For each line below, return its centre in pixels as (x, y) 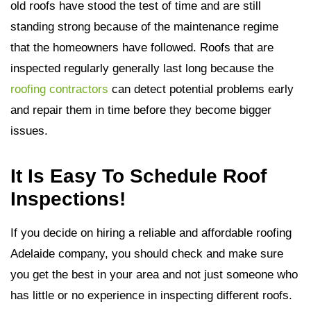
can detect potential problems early (201, 89)
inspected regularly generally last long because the (142, 68)
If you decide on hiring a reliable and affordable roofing (151, 233)
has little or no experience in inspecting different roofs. (151, 295)
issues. (29, 131)
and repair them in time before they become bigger (141, 110)
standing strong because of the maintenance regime (144, 27)
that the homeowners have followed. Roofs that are (142, 48)
